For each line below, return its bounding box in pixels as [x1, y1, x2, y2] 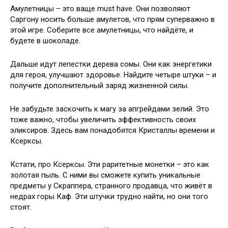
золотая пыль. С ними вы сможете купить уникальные [10, 170, 201, 180]
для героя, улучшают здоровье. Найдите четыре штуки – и [10, 70, 216, 80]
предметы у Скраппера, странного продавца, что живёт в [10, 181, 212, 191]
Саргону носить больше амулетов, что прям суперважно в [10, 15, 215, 24]
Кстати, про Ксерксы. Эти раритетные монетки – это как [10, 160, 209, 169]
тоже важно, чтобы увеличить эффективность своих [10, 115, 196, 125]
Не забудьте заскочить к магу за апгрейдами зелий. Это [10, 104, 209, 114]
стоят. [10, 203, 32, 212]
